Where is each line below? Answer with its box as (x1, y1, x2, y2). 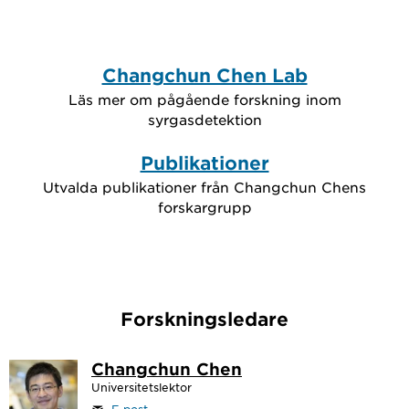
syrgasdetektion (147, 110, 262, 128)
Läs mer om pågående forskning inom (68, 90, 341, 108)
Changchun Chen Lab (101, 64, 308, 86)
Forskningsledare (121, 308, 288, 330)
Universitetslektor (91, 380, 192, 394)
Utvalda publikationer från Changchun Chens (43, 178, 366, 195)
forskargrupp (157, 198, 252, 215)
